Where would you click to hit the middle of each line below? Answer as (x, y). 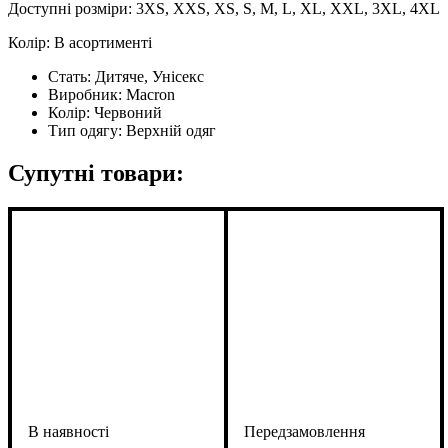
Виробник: (87, 94)
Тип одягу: (87, 130)
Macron (150, 94)
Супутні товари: (96, 172)
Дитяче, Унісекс (149, 76)
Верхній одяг (171, 130)
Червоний (128, 112)
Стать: (71, 76)
